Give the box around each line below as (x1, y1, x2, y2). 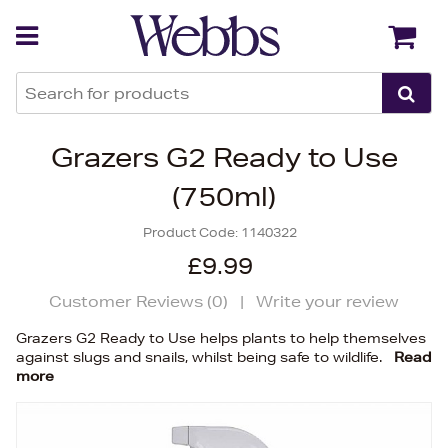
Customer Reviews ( (49, 292, 212, 311)
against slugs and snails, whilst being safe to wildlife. (16, 348, 386, 366)
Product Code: (143, 224, 241, 241)
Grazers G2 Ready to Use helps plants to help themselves (16, 329, 426, 347)
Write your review (256, 292, 399, 311)
